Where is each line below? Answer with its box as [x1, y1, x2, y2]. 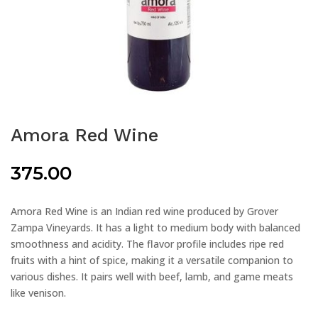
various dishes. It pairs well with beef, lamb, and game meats [11, 269, 293, 283]
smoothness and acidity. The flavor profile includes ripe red [11, 236, 284, 251]
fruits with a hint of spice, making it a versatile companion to [11, 253, 293, 267]
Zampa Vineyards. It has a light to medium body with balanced [11, 220, 300, 234]
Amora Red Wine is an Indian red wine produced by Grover [11, 204, 278, 218]
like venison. [11, 285, 66, 300]
